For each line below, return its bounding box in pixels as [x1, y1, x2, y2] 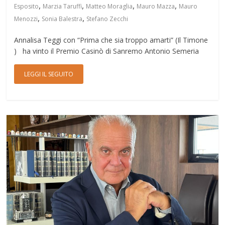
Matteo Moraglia [86, 2, 133, 11]
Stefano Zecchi [86, 15, 129, 24]
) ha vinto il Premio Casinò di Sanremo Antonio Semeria [14, 46, 199, 56]
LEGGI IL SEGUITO [24, 70, 74, 79]
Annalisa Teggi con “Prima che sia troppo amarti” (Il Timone [14, 35, 208, 45]
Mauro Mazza [137, 2, 175, 11]
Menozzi [14, 15, 38, 24]
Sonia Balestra [42, 15, 83, 24]
